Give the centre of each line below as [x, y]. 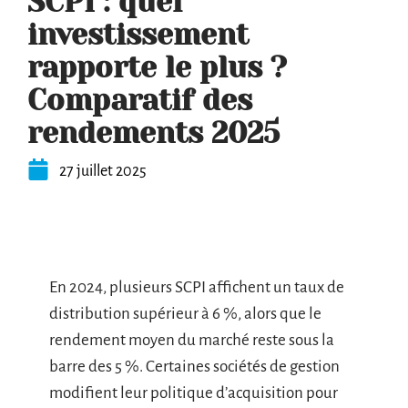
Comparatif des [140, 101]
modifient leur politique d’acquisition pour [194, 393]
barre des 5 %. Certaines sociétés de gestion [194, 367]
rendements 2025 [153, 133]
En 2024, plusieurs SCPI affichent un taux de [197, 287]
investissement [138, 35]
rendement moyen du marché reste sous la [192, 340]
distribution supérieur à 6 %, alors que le [185, 314]
